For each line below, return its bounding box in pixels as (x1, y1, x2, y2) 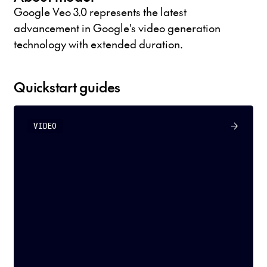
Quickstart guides (13, 77, 121, 97)
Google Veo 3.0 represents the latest (13, 4, 187, 20)
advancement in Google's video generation (13, 20, 221, 36)
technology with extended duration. (13, 36, 183, 52)
